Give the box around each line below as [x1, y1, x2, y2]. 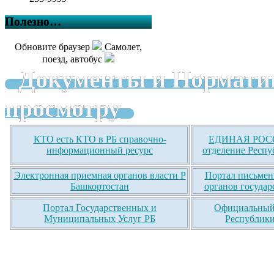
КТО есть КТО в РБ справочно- [33, 134, 166, 145]
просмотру [5, 95, 120, 123]
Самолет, [105, 42, 142, 53]
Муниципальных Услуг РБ [44, 213, 155, 224]
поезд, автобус [42, 54, 105, 65]
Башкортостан [70, 181, 129, 192]
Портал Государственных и [43, 202, 157, 213]
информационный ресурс [46, 145, 153, 156]
